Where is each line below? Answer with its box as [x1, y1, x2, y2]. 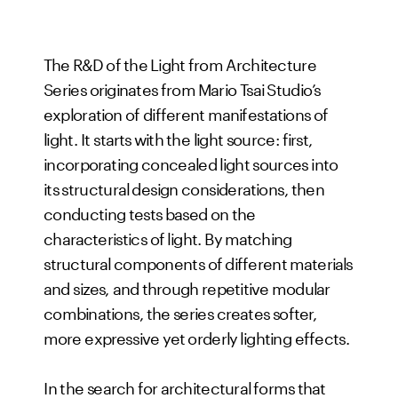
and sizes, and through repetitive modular [44, 274, 330, 298]
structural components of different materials [44, 249, 354, 274]
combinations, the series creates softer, [44, 298, 317, 323]
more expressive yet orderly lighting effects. [44, 323, 350, 348]
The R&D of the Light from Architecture [44, 50, 316, 75]
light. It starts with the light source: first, [44, 124, 313, 149]
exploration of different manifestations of [44, 99, 329, 124]
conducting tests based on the [44, 199, 256, 224]
